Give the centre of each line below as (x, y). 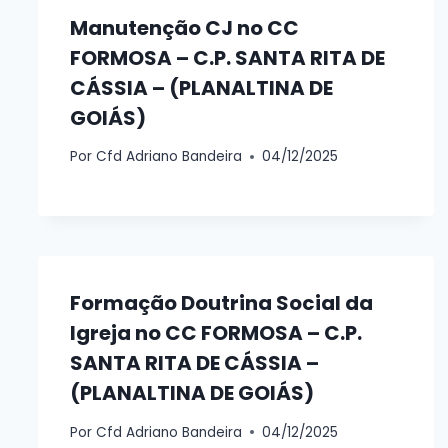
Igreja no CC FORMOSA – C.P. (216, 333)
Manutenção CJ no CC (185, 27)
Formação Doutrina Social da (222, 303)
